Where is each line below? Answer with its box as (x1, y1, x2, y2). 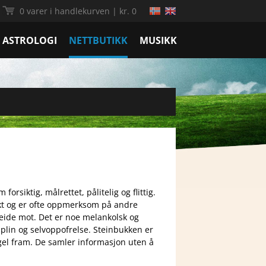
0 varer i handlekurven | (20, 5, 119, 17)
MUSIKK (140, 34, 177, 47)
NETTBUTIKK (69, 34, 128, 47)
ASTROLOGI (2, 34, 57, 47)
